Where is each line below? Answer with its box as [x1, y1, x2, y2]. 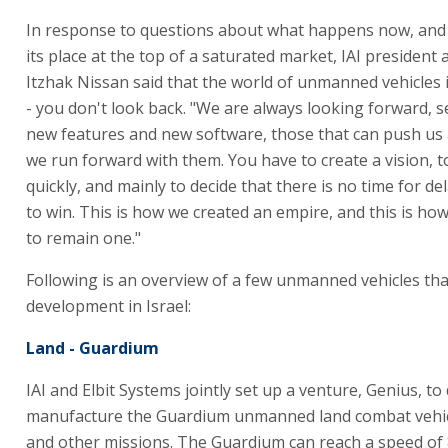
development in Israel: [26, 295, 191, 317]
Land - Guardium [26, 337, 159, 359]
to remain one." [26, 227, 141, 249]
